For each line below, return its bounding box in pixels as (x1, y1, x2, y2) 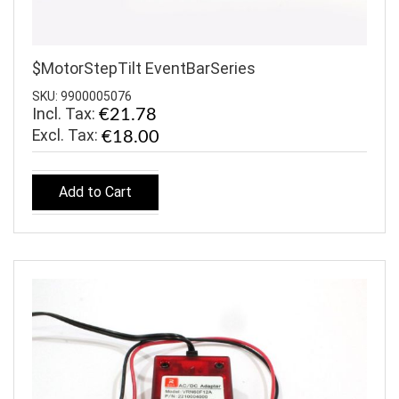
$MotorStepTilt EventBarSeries (32, 58, 256, 77)
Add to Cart (59, 183, 132, 200)
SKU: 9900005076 (32, 89, 132, 104)
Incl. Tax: (32, 104, 99, 124)
